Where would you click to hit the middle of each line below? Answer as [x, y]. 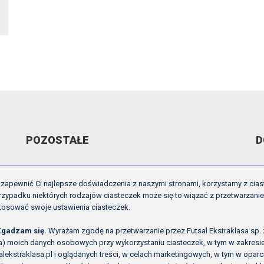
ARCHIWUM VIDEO [62, 179]
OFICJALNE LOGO [61, 211]
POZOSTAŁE [58, 140]
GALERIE [44, 195]
